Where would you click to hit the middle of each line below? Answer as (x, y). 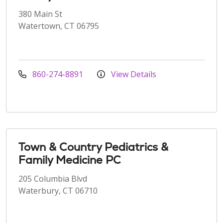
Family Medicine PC (70, 160)
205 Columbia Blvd (53, 178)
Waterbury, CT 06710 (58, 190)
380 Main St (40, 14)
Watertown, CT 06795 (59, 26)
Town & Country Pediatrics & (93, 147)
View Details (133, 74)
